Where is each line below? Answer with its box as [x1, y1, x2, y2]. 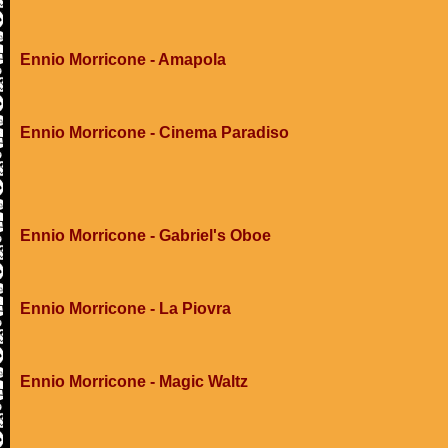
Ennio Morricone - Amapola [20, 51, 226, 68]
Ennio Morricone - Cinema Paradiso [20, 124, 289, 141]
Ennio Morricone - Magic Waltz [20, 373, 248, 390]
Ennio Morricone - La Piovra [20, 300, 231, 317]
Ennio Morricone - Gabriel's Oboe [20, 227, 271, 244]
